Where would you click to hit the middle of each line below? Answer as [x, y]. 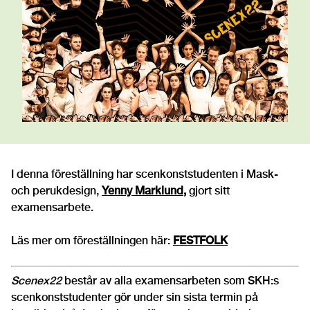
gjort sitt [209, 191]
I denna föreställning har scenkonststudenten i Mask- [145, 174]
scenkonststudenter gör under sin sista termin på [135, 298]
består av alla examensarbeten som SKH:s [172, 281]
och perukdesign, [55, 191]
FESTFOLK [200, 241]
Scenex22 [38, 281]
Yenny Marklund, [144, 191]
